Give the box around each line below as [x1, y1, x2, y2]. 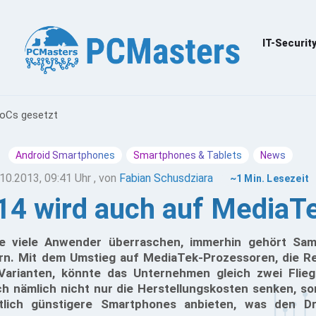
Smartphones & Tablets [133, 150, 242, 161]
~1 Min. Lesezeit [229, 173, 310, 184]
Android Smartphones [15, 150, 115, 161]
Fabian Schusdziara [119, 171, 213, 185]
